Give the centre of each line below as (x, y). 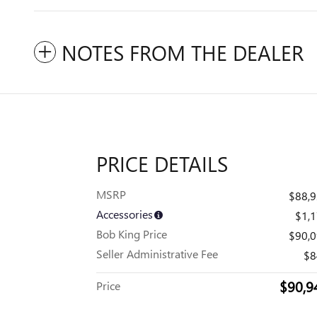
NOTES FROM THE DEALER (183, 52)
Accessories (125, 214)
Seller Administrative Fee (157, 254)
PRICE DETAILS (162, 163)
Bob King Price (132, 234)
